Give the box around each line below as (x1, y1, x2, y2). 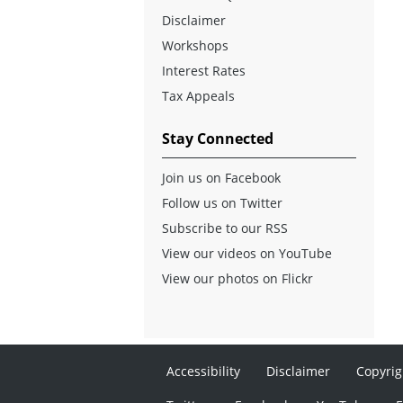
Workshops (162, 36, 228, 54)
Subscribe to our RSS (162, 219, 288, 237)
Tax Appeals (162, 86, 235, 104)
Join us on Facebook (162, 168, 281, 186)
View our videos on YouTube (162, 244, 332, 262)
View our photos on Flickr (162, 269, 313, 287)
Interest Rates (162, 61, 246, 79)
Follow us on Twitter (162, 193, 282, 211)
